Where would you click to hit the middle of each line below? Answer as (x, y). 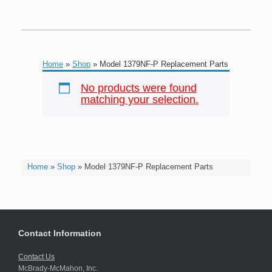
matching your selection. (140, 100)
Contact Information (60, 233)
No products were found (139, 88)
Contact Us (36, 257)
